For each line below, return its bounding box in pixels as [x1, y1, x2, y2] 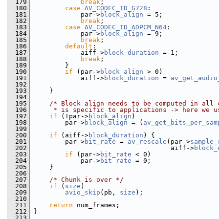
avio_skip [65, 189, 100, 196]
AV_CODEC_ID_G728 [85, 4, 147, 12]
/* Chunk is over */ [49, 176, 124, 183]
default [65, 43, 92, 50]
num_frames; [73, 201, 120, 209]
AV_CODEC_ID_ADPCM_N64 [85, 23, 167, 31]
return [49, 201, 73, 209]
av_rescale [128, 138, 167, 145]
